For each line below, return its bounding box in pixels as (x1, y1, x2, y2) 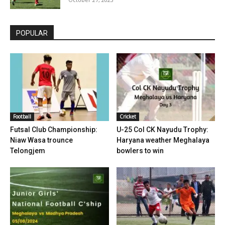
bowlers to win (116, 147, 164, 155)
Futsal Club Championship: (10, 126, 97, 134)
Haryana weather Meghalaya (116, 136, 209, 145)
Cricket (119, 113, 136, 121)
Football (13, 113, 31, 121)
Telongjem (10, 147, 45, 155)
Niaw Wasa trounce (10, 136, 73, 145)
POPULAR (16, 29, 48, 37)
